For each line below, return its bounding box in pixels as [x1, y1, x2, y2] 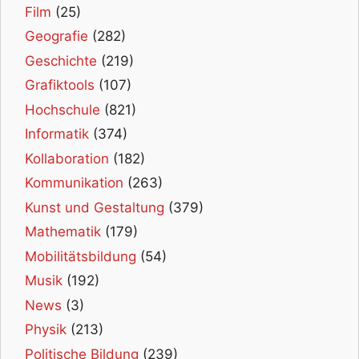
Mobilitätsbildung [25, 248, 136, 264]
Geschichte [25, 52, 97, 69]
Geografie [25, 28, 88, 45]
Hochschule [25, 101, 100, 118]
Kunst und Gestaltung [25, 199, 164, 216]
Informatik [25, 126, 89, 143]
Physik [25, 321, 67, 338]
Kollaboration [25, 150, 109, 167]
